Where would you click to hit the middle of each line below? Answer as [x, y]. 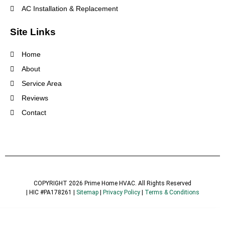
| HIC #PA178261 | [51, 193]
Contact [34, 113]
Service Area [41, 84]
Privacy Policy [121, 193]
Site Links [33, 32]
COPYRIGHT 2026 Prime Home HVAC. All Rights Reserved [113, 184]
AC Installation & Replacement [70, 9]
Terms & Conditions [172, 193]
